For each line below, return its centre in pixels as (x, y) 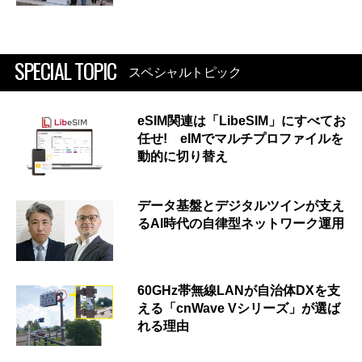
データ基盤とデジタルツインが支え (241, 205)
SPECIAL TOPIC (65, 70)
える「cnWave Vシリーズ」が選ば (239, 308)
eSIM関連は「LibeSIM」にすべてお (242, 120)
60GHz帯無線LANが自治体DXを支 (239, 290)
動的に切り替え (183, 156)
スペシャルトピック (184, 72)
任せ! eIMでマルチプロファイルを (240, 138)
